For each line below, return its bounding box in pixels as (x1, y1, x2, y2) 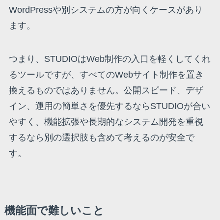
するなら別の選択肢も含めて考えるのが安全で (8, 133, 194, 143)
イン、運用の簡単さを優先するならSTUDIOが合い (8, 101, 210, 111)
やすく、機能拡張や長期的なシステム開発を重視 (8, 117, 203, 127)
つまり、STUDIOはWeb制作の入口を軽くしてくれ (8, 54, 211, 64)
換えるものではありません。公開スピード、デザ (8, 85, 203, 96)
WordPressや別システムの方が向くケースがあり (8, 5, 203, 15)
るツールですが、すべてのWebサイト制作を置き (8, 70, 204, 80)
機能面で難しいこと (4, 205, 104, 217)
